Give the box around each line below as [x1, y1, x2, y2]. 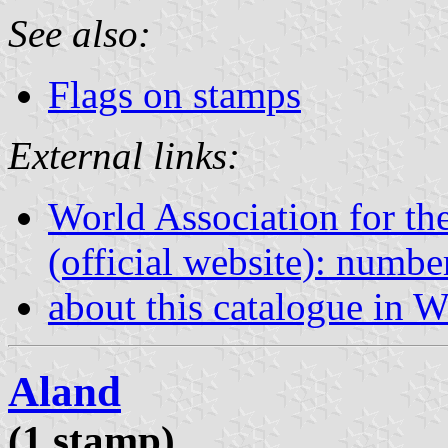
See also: [8, 11, 151, 55]
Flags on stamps [48, 72, 301, 116]
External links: [8, 133, 240, 177]
